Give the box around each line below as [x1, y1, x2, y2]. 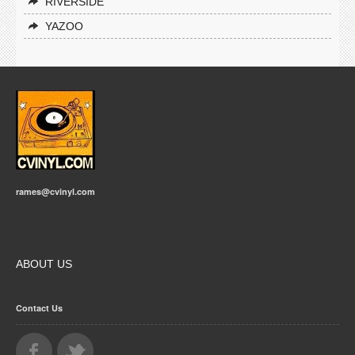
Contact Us [16, 302, 63, 314]
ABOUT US [16, 258, 72, 270]
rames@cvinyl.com [16, 185, 95, 197]
